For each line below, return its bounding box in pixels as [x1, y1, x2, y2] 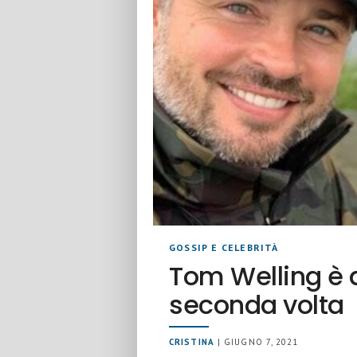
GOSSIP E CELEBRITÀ [169, 241, 279, 253]
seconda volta [169, 287, 344, 323]
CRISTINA [169, 336, 214, 347]
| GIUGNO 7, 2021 [214, 336, 299, 347]
